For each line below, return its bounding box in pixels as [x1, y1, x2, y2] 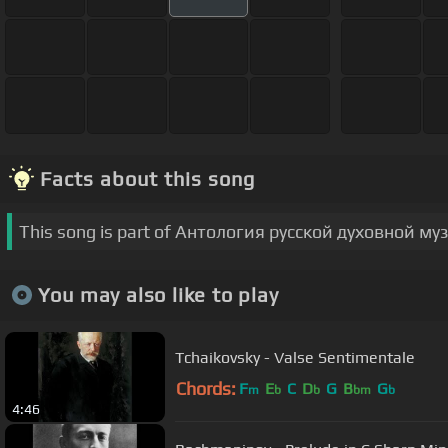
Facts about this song [40, 166, 255, 190]
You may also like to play [37, 283, 279, 307]
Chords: [176, 377, 236, 399]
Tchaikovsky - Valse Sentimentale [175, 348, 415, 368]
